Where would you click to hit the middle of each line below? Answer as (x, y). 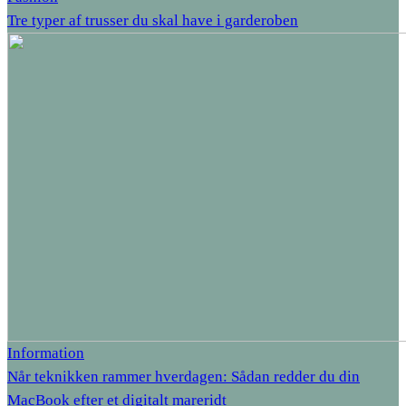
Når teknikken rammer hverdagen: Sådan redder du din (184, 376)
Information (46, 353)
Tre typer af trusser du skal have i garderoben (153, 20)
